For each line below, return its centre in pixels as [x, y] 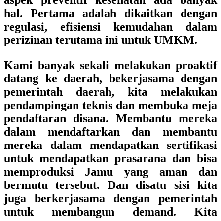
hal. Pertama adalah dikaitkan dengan [110, 13]
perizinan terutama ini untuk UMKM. [101, 40]
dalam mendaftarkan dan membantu [110, 132]
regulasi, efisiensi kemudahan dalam [110, 27]
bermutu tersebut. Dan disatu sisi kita [110, 185]
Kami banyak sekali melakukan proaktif [110, 65]
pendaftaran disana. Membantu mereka [110, 118]
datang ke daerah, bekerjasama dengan [110, 78]
